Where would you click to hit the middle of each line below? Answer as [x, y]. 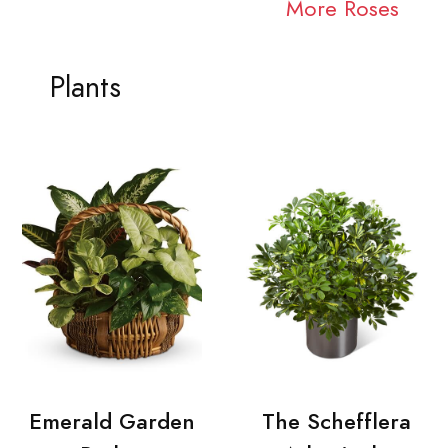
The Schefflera [336, 421]
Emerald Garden [112, 421]
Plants [85, 88]
